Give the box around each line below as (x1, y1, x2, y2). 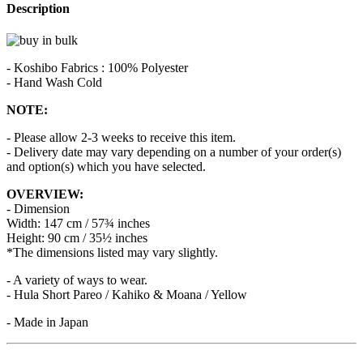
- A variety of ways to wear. (6, 272, 147, 287)
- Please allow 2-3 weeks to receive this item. (6, 130, 236, 144)
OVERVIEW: (6, 186, 83, 201)
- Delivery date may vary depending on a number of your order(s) (6, 144, 341, 159)
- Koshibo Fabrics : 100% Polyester (6, 60, 188, 75)
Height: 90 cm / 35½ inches (6, 230, 147, 245)
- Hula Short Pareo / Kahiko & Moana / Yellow (6, 287, 247, 301)
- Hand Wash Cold (6, 75, 102, 89)
